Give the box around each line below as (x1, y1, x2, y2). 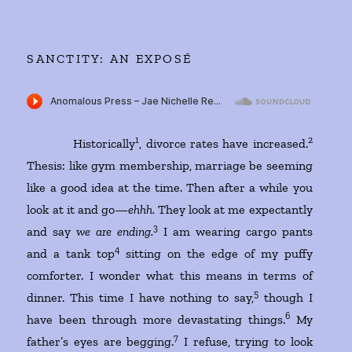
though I (258, 290, 313, 306)
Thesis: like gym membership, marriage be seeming (27, 158, 313, 174)
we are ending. (76, 224, 154, 240)
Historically (27, 136, 136, 152)
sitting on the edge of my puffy (119, 246, 313, 262)
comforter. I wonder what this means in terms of (27, 268, 313, 284)
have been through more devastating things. (27, 312, 285, 328)
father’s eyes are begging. (27, 334, 174, 350)
